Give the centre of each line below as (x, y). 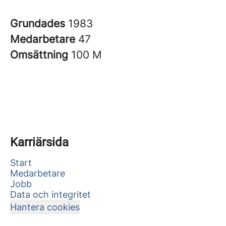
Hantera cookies (45, 207)
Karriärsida (39, 142)
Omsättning (41, 55)
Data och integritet (50, 194)
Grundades (39, 23)
